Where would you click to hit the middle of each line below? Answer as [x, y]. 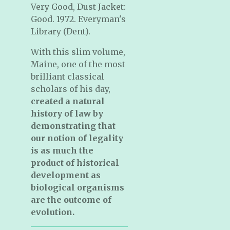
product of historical [75, 163]
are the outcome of [71, 200]
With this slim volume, [78, 52]
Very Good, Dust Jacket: [78, 7]
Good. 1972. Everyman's [78, 19]
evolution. [53, 212]
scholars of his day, [71, 89]
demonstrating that [73, 126]
